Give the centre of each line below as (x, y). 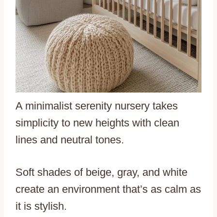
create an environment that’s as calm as (108, 189)
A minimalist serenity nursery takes (97, 106)
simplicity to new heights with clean (97, 123)
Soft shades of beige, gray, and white (101, 172)
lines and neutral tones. (70, 139)
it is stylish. (41, 206)
